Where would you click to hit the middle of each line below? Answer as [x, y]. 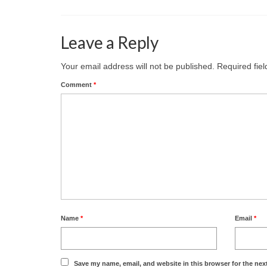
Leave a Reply [110, 42]
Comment [77, 84]
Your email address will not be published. [138, 66]
